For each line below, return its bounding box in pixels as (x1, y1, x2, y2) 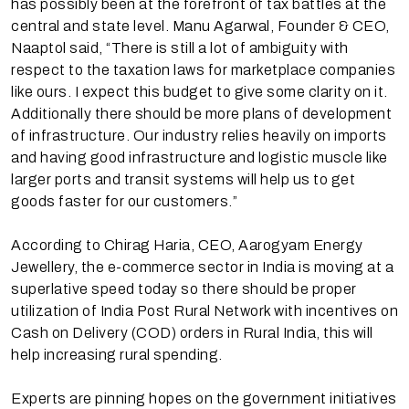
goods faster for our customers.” (11, 193, 237, 209)
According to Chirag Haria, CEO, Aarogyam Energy (11, 236, 363, 253)
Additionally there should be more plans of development (11, 105, 392, 121)
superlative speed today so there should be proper (11, 280, 357, 297)
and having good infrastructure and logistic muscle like (11, 149, 388, 165)
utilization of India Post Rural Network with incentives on (11, 302, 398, 319)
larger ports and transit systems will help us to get (11, 171, 355, 187)
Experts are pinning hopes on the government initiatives (11, 390, 397, 406)
